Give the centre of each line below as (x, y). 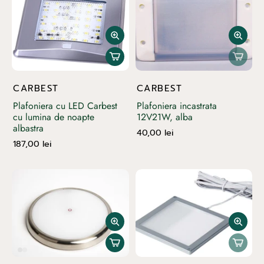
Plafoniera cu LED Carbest (65, 105)
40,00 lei (155, 132)
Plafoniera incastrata (176, 105)
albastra (28, 128)
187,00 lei (32, 143)
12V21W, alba (164, 117)
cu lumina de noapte (54, 117)
